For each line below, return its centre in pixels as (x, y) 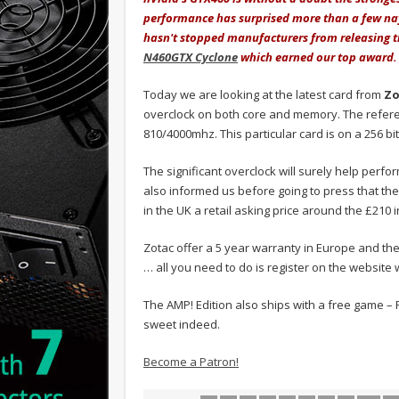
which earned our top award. (318, 57)
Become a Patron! (191, 361)
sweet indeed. (182, 324)
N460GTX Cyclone (191, 57)
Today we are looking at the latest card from (264, 94)
